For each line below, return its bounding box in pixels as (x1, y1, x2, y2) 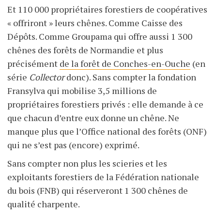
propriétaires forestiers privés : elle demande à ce (7, 98, 203, 110)
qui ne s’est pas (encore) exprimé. (7, 139, 139, 151)
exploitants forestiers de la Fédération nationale (7, 171, 199, 183)
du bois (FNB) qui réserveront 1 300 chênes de (7, 185, 188, 197)
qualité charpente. (7, 198, 80, 210)
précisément (7, 58, 60, 70)
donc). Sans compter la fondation (64, 71, 196, 83)
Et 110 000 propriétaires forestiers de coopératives (7, 3, 207, 15)
